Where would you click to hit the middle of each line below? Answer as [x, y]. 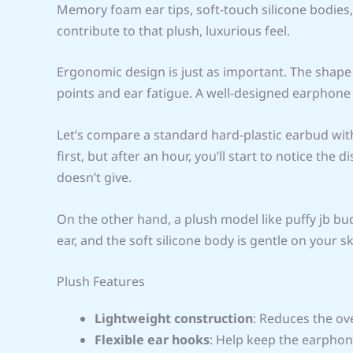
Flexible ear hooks [152, 340]
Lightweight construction [174, 319]
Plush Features [101, 282]
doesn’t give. [94, 177]
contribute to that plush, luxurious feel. [173, 30]
